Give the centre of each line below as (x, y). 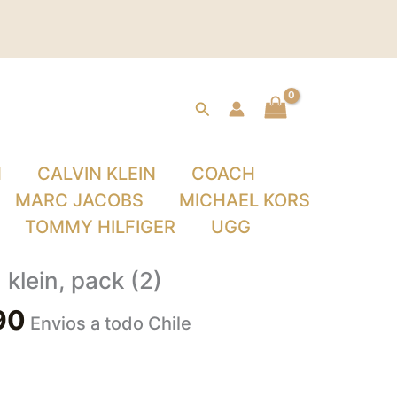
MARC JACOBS (79, 201)
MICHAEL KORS (245, 201)
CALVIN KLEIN (97, 174)
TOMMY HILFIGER (100, 227)
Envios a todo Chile (111, 324)
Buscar (220, 106)
